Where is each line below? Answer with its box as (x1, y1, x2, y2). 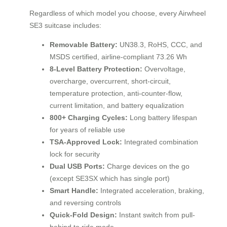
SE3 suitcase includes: (29, 21, 101, 30)
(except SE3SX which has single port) (50, 174, 170, 183)
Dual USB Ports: (50, 162, 105, 171)
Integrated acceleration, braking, (98, 186, 204, 195)
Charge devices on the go (105, 162, 190, 171)
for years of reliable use (50, 126, 125, 134)
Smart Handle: (50, 186, 98, 195)
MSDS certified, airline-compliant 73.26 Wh (50, 53, 187, 61)
